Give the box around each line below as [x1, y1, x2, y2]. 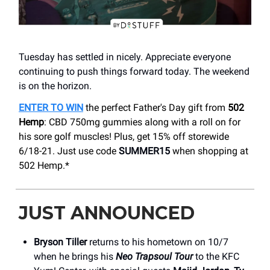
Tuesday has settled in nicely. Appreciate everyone [19, 51, 231, 63]
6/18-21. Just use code [19, 145, 119, 157]
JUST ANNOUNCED [19, 201, 195, 224]
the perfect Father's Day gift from [83, 101, 228, 113]
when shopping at [170, 145, 248, 157]
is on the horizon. [19, 80, 92, 92]
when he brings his [34, 250, 116, 262]
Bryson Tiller [34, 236, 87, 248]
